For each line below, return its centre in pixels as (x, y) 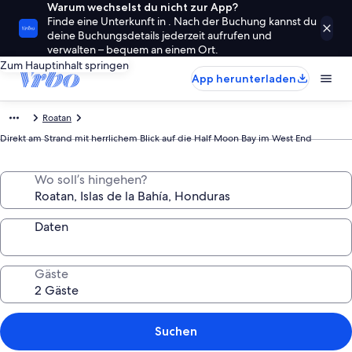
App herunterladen (244, 79)
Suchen (176, 331)
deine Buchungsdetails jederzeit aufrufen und (159, 35)
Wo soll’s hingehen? (91, 180)
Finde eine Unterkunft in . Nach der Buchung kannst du (182, 21)
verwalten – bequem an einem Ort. (133, 49)
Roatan (57, 118)
